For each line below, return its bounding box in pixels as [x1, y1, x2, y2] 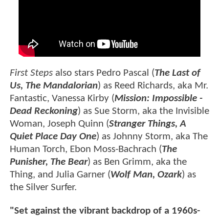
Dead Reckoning [10, 106, 78, 117]
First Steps [10, 68, 53, 79]
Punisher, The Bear [10, 157, 88, 168]
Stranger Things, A [109, 119, 186, 130]
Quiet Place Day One [10, 131, 96, 142]
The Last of [154, 68, 200, 79]
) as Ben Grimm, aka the [88, 157, 187, 168]
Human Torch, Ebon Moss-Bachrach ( [10, 144, 162, 155]
